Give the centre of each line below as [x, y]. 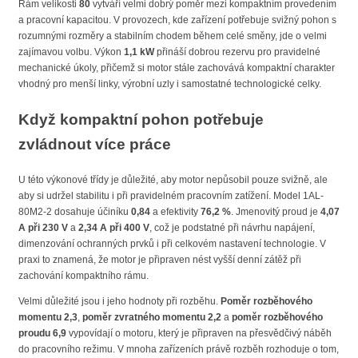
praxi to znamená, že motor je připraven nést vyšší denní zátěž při [160, 259]
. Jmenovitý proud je [276, 211]
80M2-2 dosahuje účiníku [75, 211]
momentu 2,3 [48, 317]
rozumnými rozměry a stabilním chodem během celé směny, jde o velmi [173, 36]
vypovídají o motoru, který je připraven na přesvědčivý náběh [199, 333]
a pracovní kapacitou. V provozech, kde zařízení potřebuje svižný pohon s [177, 20]
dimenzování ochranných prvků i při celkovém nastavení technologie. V [172, 243]
